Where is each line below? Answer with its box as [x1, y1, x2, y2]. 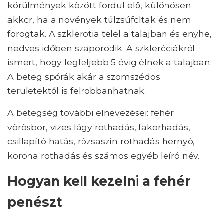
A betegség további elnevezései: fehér [7, 108, 174, 118]
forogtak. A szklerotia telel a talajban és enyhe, [7, 28, 212, 39]
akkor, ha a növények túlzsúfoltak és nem [7, 14, 191, 25]
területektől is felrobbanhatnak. [7, 85, 146, 96]
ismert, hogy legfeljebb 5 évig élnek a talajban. [7, 57, 212, 68]
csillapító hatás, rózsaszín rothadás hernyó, [7, 136, 195, 147]
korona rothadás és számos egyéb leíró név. [7, 150, 199, 161]
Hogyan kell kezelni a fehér [7, 173, 191, 190]
